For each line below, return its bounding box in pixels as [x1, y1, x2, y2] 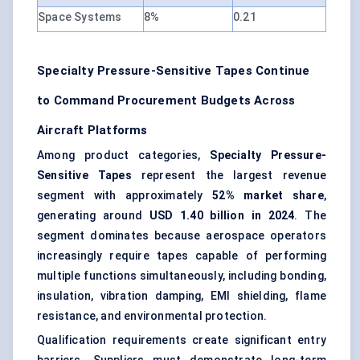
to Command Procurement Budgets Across [37, 93, 296, 108]
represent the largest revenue [131, 169, 327, 182]
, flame [285, 289, 326, 303]
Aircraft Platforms [37, 123, 148, 138]
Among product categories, [37, 149, 211, 162]
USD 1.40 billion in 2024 [149, 209, 295, 223]
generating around [37, 209, 149, 223]
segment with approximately [37, 189, 213, 202]
